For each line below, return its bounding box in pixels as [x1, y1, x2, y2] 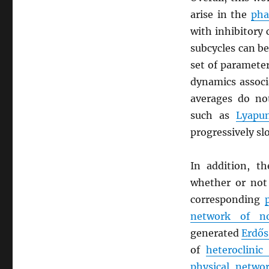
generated [190, 227, 242, 239]
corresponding [190, 193, 265, 205]
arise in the [190, 8, 251, 20]
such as [190, 109, 236, 121]
